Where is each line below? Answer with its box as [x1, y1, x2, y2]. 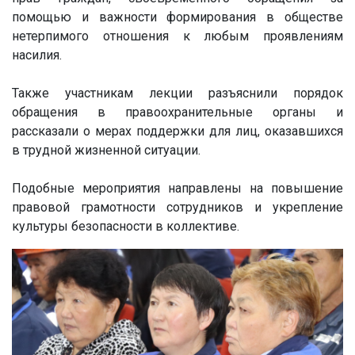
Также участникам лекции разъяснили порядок [12, 86, 343, 101]
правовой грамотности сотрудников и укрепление [12, 200, 343, 216]
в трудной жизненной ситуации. [12, 143, 200, 158]
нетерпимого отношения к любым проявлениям [12, 29, 343, 44]
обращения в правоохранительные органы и [12, 105, 343, 120]
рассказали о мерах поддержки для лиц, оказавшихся [12, 124, 343, 139]
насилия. [12, 48, 62, 63]
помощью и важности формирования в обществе [12, 10, 343, 25]
